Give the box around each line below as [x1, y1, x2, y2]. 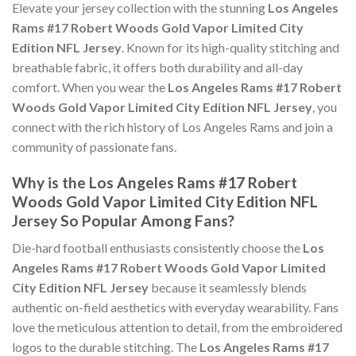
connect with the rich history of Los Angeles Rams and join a [12, 119, 333, 135]
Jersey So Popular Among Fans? [12, 211, 234, 230]
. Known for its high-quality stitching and [122, 40, 339, 56]
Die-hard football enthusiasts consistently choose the [12, 240, 303, 256]
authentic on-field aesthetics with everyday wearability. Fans [12, 300, 339, 315]
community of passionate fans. [12, 139, 176, 155]
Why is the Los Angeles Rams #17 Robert [12, 172, 297, 192]
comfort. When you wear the [12, 79, 168, 95]
